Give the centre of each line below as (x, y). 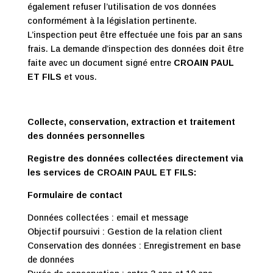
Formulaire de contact (75, 195)
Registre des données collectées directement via (135, 158)
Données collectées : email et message (108, 218)
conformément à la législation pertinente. (112, 21)
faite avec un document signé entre (100, 63)
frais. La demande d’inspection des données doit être (135, 49)
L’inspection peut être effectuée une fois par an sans (135, 35)
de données (51, 260)
